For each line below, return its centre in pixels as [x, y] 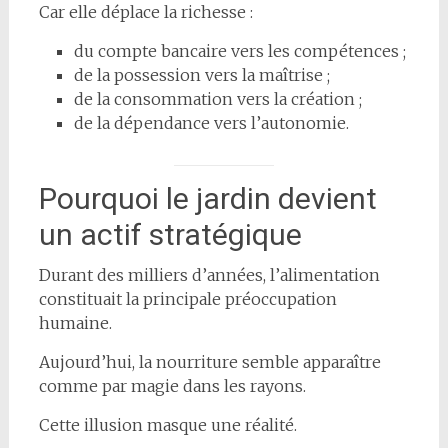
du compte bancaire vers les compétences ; [239, 50]
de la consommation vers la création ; [217, 98]
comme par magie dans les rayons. [172, 385]
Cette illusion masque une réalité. [167, 424]
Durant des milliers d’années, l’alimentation [209, 274]
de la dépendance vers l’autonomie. [211, 122]
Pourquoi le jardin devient [207, 198]
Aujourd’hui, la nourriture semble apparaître [209, 361]
